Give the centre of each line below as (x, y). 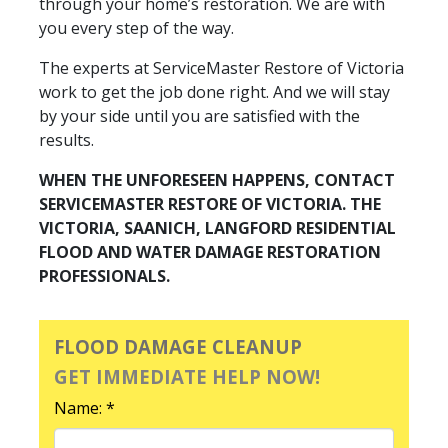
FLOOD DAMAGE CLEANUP (178, 346)
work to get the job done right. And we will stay (214, 91)
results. (66, 139)
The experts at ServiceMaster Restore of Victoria (221, 67)
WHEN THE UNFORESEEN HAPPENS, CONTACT (217, 179)
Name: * (84, 407)
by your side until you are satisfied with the (199, 115)
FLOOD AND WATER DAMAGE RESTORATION (210, 251)
